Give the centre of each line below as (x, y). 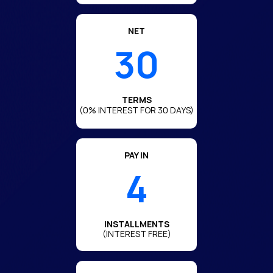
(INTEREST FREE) (136, 234)
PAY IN (136, 155)
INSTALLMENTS (136, 224)
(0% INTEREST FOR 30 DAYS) (136, 110)
